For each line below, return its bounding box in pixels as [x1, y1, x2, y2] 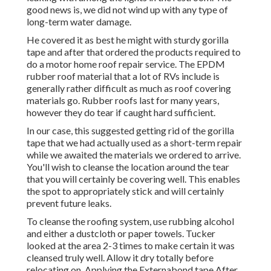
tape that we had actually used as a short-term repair [27, 137, 242, 149]
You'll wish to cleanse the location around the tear [27, 161, 229, 173]
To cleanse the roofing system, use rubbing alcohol [27, 215, 234, 227]
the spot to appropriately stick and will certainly [27, 185, 224, 197]
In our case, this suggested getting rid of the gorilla [27, 125, 234, 137]
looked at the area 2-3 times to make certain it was [27, 240, 235, 252]
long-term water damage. [27, 16, 131, 28]
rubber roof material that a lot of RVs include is [27, 70, 220, 82]
